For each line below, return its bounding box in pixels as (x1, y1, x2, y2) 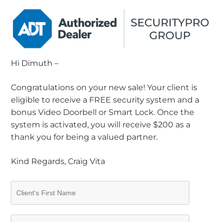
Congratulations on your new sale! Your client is (11, 82, 198, 92)
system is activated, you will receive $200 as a (11, 119, 191, 129)
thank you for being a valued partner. (11, 132, 158, 142)
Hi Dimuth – (11, 58, 59, 68)
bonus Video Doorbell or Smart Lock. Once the (11, 107, 195, 117)
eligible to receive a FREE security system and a (11, 95, 200, 105)
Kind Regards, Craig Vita (11, 156, 106, 166)
